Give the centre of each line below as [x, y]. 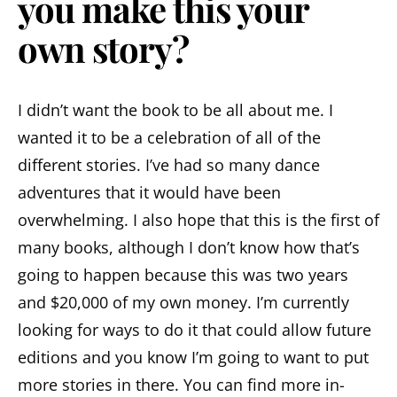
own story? [103, 49]
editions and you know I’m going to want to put [193, 358]
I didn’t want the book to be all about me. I [175, 110]
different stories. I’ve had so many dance [169, 165]
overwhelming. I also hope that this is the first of [198, 220]
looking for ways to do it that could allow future [195, 330]
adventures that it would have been [149, 193]
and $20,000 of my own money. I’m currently [183, 303]
